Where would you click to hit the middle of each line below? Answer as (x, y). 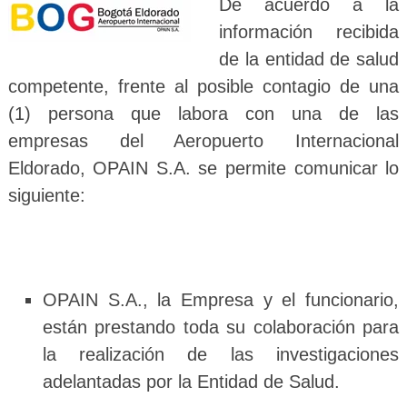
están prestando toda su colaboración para (221, 327)
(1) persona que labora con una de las (203, 113)
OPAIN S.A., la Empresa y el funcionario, (221, 299)
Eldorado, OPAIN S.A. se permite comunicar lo (203, 168)
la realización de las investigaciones (221, 354)
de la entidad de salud (309, 59)
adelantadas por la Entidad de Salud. (191, 381)
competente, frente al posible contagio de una (203, 86)
